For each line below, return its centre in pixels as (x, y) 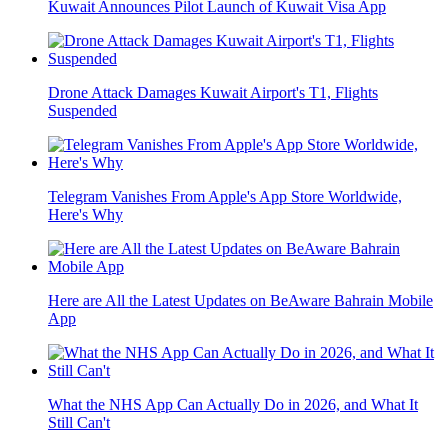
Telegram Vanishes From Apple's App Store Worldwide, (225, 197)
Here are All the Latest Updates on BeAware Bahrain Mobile (240, 301)
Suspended (82, 111)
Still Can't (79, 423)
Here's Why (85, 215)
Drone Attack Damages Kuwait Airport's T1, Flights (213, 93)
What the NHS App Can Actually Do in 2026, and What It (233, 405)
